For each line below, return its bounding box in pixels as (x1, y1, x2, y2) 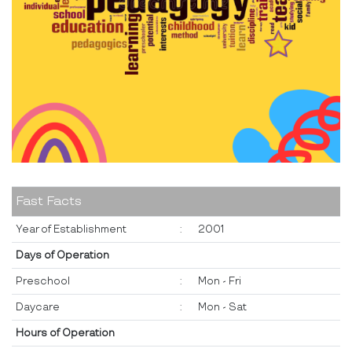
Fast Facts (16, 194, 82, 210)
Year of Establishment (16, 223, 126, 236)
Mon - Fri (198, 275, 241, 288)
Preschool (16, 275, 70, 288)
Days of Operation (16, 249, 109, 262)
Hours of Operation (16, 327, 115, 340)
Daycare (16, 301, 60, 314)
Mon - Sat (198, 301, 247, 314)
